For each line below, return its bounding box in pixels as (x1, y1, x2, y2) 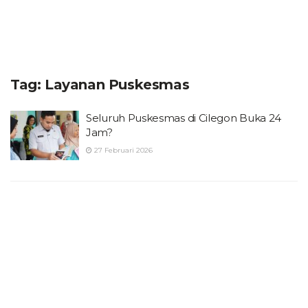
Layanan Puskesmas (45, 76, 190, 93)
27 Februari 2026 (92, 146, 153, 155)
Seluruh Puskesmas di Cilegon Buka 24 (86, 111, 282, 124)
